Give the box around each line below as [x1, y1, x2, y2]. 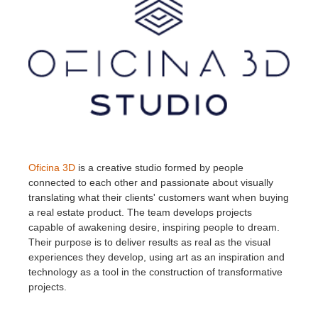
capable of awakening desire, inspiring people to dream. [28, 221, 280, 233]
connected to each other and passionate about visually [28, 176, 273, 188]
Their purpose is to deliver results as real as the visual [28, 236, 270, 248]
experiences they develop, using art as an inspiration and [28, 251, 285, 263]
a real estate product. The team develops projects [28, 206, 252, 218]
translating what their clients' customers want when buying [28, 191, 289, 203]
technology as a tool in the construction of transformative [28, 265, 283, 278]
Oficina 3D [28, 161, 75, 173]
